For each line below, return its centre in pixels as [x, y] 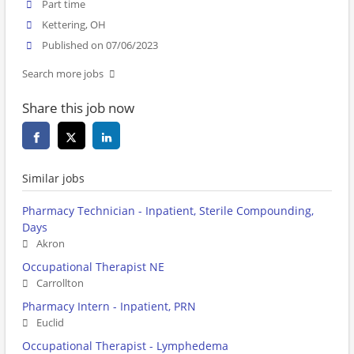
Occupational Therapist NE [93, 267]
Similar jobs [53, 179]
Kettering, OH [74, 25]
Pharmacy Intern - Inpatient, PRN [109, 307]
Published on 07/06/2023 [100, 46]
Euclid [50, 323]
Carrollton [60, 284]
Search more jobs [63, 74]
